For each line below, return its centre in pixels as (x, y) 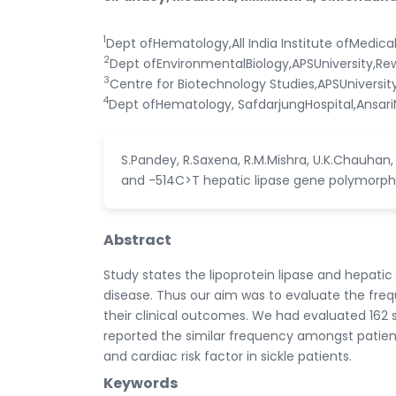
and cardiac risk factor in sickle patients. (228, 356)
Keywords (141, 383)
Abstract (137, 240)
